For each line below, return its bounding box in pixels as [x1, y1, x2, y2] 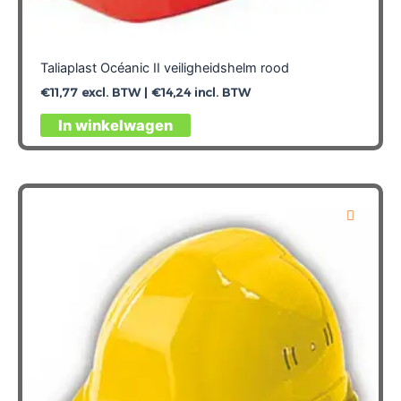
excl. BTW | [77, 85, 151, 100]
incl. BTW [190, 85, 251, 100]
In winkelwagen [57, 116, 173, 135]
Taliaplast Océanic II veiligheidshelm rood [39, 60, 289, 77]
